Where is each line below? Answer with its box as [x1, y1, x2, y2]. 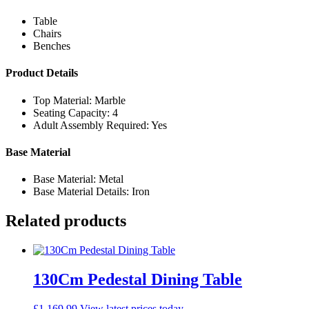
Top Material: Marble [33, 94, 126, 106]
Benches [33, 40, 70, 52]
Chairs [33, 28, 61, 40]
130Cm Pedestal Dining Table [33, 270, 242, 288]
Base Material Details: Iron [33, 186, 150, 198]
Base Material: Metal [33, 173, 123, 186]
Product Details [6, 67, 78, 79]
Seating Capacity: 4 [33, 106, 118, 119]
